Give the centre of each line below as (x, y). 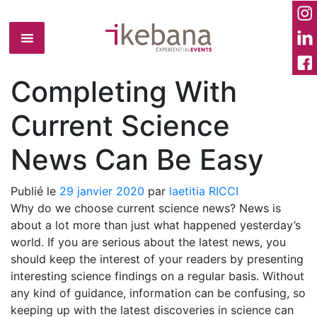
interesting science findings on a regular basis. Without (157, 276)
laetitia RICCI (204, 191)
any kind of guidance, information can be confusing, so (158, 293)
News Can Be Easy (137, 160)
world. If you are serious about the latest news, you (148, 242)
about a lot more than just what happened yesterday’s (156, 225)
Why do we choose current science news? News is (146, 208)
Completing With (124, 92)
